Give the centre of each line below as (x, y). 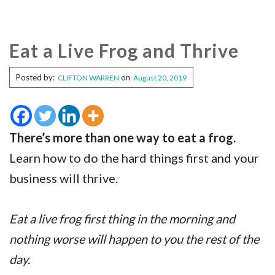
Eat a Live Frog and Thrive (124, 51)
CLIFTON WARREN (88, 78)
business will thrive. (64, 178)
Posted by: (35, 78)
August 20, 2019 (160, 78)
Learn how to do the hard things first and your (134, 158)
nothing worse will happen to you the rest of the (134, 239)
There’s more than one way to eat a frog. (122, 138)
